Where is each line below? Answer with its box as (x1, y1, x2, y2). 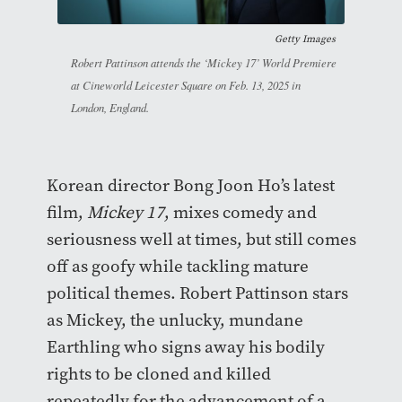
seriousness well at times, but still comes (46, 228, 356, 251)
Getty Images (275, 32, 336, 47)
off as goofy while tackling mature (46, 255, 309, 278)
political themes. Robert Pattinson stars (46, 282, 348, 305)
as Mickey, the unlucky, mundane (46, 309, 303, 332)
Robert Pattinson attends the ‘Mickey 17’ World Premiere (71, 55, 336, 71)
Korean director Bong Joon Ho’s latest (46, 174, 335, 197)
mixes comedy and (172, 201, 317, 224)
